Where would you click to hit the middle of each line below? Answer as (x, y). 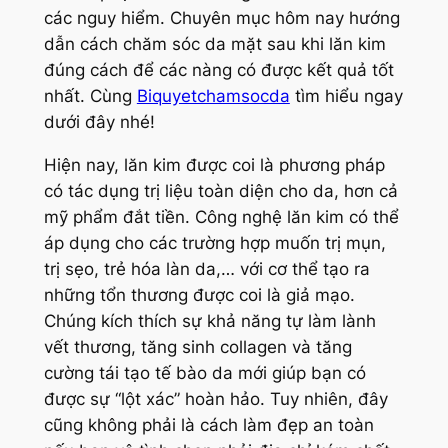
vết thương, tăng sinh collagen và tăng (197, 347)
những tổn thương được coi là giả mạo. (199, 295)
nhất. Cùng (90, 96)
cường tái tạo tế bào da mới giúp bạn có (204, 373)
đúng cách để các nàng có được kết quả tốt (218, 70)
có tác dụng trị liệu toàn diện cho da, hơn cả (220, 191)
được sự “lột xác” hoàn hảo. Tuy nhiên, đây (215, 399)
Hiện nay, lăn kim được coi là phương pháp (214, 165)
